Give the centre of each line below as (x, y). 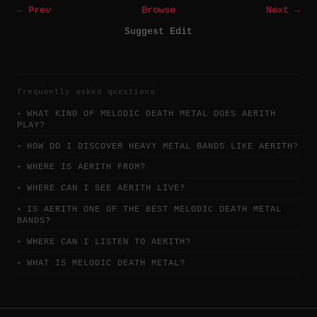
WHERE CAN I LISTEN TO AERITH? (109, 242)
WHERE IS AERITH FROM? (86, 167)
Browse (158, 10)
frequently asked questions (86, 92)
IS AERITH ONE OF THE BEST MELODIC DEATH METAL (154, 210)
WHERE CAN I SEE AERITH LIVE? (106, 189)
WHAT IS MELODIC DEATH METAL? (106, 263)
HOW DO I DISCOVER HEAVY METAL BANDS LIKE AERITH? (163, 146)
